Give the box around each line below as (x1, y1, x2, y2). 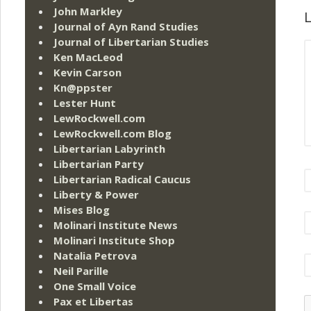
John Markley (53, 4, 122, 19)
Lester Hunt (53, 96, 116, 110)
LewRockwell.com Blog (53, 126, 171, 141)
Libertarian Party (53, 157, 144, 171)
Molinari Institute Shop (53, 233, 175, 248)
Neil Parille (53, 264, 108, 278)
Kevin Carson (53, 65, 121, 80)
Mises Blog (53, 203, 110, 217)
